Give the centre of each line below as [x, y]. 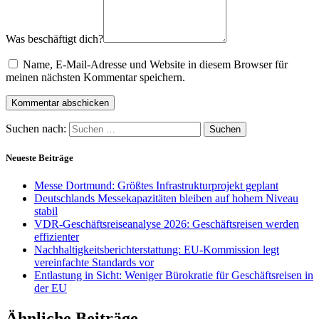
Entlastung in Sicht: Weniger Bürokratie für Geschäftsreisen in [174, 276]
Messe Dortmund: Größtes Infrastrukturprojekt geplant [156, 186]
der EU [51, 288]
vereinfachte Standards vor [94, 263]
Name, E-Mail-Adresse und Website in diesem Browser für [155, 65]
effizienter [57, 237]
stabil [46, 211]
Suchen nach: [36, 129]
